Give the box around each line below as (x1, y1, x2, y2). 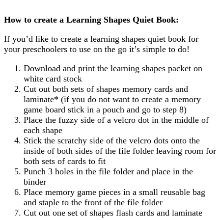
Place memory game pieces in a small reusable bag (24, 187, 205, 197)
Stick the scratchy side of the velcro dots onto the (24, 136, 200, 146)
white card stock (24, 74, 84, 84)
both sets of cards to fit (24, 156, 106, 166)
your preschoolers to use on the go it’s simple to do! (4, 44, 190, 55)
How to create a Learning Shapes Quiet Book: (4, 15, 179, 25)
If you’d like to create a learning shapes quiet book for (4, 34, 198, 44)
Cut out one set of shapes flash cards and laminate (24, 208, 205, 218)
